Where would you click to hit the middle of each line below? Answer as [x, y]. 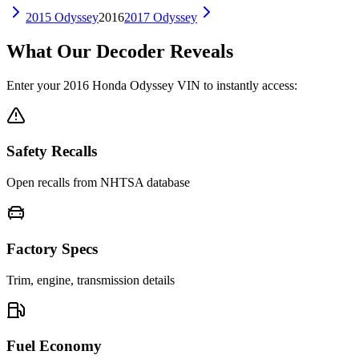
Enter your [35, 85]
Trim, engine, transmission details [91, 280]
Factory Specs [52, 248]
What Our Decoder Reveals [120, 51]
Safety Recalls [52, 151]
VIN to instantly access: [236, 85]
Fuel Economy [54, 346]
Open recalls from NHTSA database [98, 183]
